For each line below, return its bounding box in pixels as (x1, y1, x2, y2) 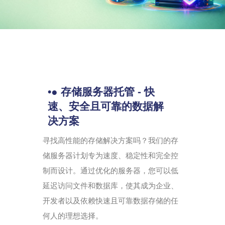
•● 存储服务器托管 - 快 (48, 85, 155, 97)
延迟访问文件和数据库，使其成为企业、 (43, 181, 178, 190)
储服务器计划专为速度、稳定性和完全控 (43, 151, 178, 160)
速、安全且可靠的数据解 (48, 100, 164, 112)
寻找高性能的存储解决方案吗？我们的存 (43, 136, 178, 145)
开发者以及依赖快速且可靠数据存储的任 (43, 196, 178, 205)
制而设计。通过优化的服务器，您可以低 (43, 166, 178, 175)
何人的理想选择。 (43, 211, 103, 220)
